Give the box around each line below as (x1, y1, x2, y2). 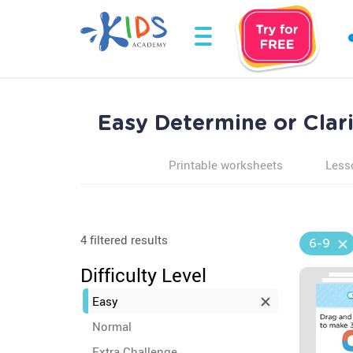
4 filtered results (80, 232, 168, 247)
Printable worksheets (168, 157, 283, 173)
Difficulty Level (80, 262, 206, 288)
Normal (92, 318, 132, 334)
